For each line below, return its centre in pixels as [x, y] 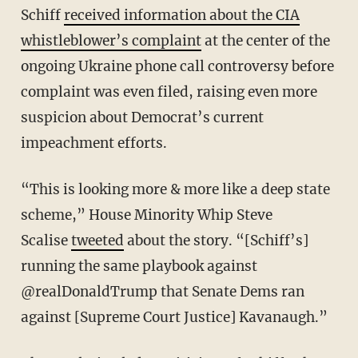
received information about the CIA [181, 16]
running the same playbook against [139, 267]
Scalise [46, 241]
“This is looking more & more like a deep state [30, 190]
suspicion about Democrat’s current [142, 118]
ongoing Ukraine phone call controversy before [177, 67]
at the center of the [265, 41]
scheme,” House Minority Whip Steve [146, 215]
